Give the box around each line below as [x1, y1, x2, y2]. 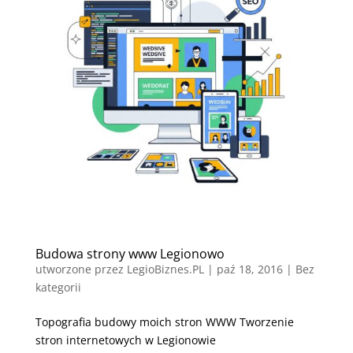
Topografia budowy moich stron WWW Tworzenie [35, 314, 294, 329]
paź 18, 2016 [216, 261, 283, 277]
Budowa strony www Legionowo [35, 244, 225, 262]
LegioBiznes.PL [126, 261, 204, 277]
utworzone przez [35, 261, 127, 277]
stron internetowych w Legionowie [35, 332, 216, 347]
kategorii [35, 279, 81, 295]
